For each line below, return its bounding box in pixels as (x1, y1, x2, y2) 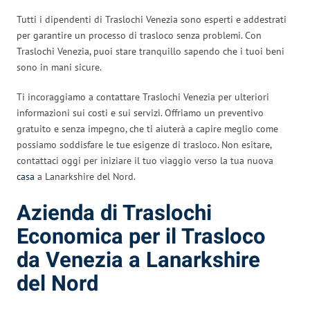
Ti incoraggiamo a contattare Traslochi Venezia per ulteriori (17, 90, 269, 103)
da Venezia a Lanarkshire (17, 244, 260, 276)
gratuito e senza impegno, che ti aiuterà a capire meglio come (17, 122, 278, 135)
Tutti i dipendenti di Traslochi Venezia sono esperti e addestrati (17, 12, 286, 26)
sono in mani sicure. (17, 60, 102, 73)
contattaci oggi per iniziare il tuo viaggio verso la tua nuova (17, 154, 273, 167)
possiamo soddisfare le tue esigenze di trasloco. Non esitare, (17, 138, 271, 151)
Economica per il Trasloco (17, 221, 266, 253)
